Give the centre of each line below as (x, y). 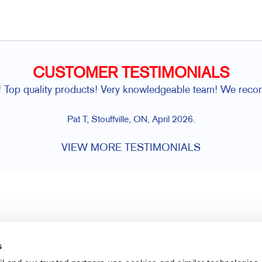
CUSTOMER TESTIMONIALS (131, 74)
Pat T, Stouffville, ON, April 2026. (131, 120)
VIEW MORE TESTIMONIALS (131, 149)
